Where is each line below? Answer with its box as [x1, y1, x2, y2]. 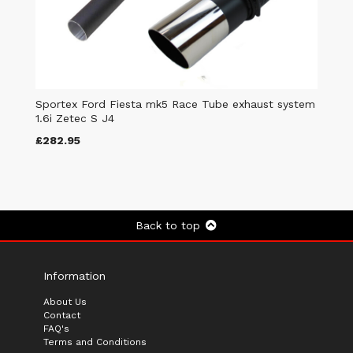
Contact [43, 310, 80, 321]
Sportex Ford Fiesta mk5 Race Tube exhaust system [35, 98, 315, 111]
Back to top [135, 219, 204, 232]
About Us [43, 296, 87, 308]
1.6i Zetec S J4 [35, 112, 114, 125]
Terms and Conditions [43, 336, 147, 348]
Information [43, 269, 106, 283]
